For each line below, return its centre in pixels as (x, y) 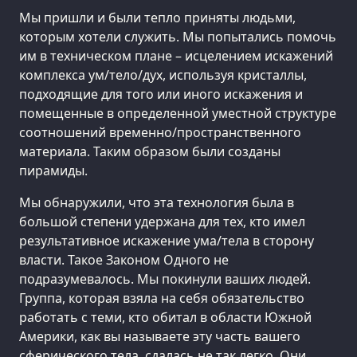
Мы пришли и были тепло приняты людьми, (157, 17)
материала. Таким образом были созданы (150, 151)
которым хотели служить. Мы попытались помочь (178, 36)
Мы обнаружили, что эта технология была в (157, 202)
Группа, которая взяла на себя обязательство (162, 298)
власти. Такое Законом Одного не (124, 259)
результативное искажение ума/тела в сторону (167, 240)
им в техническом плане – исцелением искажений (176, 55)
